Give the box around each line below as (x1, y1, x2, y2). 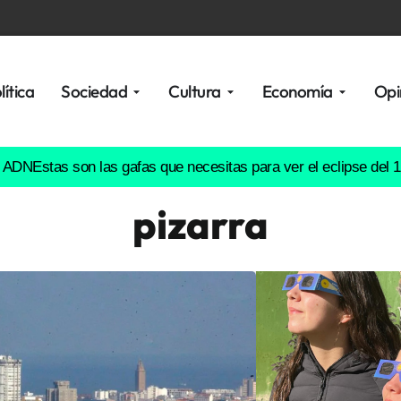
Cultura (168, 81, 221, 102)
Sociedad (61, 81, 128, 102)
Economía (261, 81, 333, 102)
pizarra (132, 200, 269, 249)
